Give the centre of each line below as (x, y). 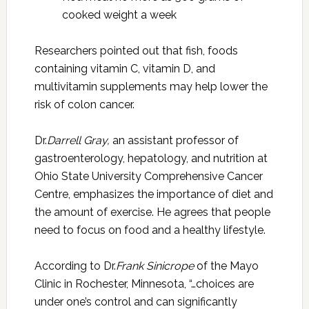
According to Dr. (75, 266)
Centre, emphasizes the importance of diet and (153, 194)
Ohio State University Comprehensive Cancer (148, 176)
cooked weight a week (119, 15)
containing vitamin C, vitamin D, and (124, 69)
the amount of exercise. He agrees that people (152, 212)
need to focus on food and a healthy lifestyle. (150, 230)
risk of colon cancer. (84, 104)
